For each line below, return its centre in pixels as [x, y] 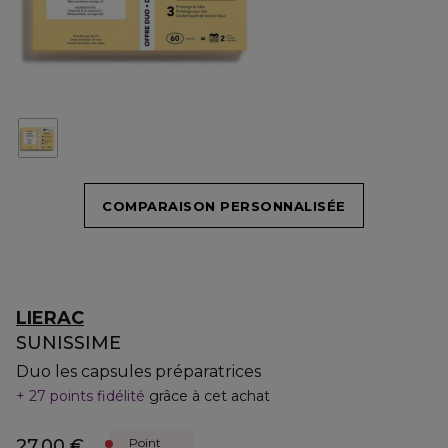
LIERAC [50, 318]
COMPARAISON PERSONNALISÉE [224, 205]
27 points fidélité [87, 396]
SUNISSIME [68, 343]
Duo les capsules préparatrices [138, 371]
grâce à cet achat [209, 396]
